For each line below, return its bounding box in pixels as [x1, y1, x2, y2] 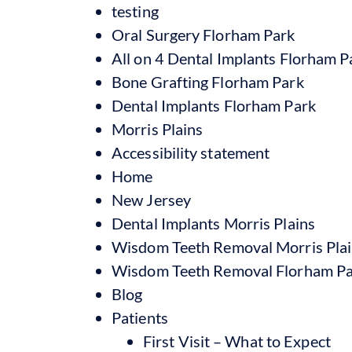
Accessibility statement [112, 142, 270, 162]
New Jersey [112, 189, 191, 209]
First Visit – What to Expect [143, 331, 331, 350]
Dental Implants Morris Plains [112, 213, 315, 233]
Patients [112, 307, 168, 327]
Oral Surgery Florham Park [112, 24, 295, 44]
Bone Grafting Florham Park [112, 71, 304, 91]
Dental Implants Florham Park [112, 95, 316, 115]
